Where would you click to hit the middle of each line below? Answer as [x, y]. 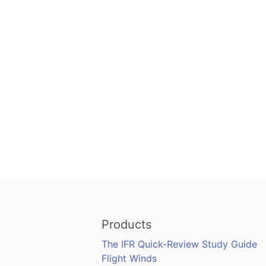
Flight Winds [129, 258]
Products [126, 224]
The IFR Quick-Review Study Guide [179, 244]
